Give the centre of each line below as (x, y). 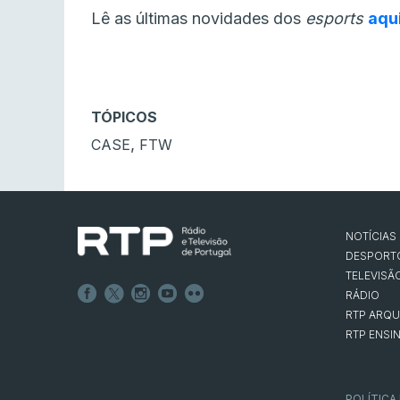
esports (337, 19)
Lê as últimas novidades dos (198, 19)
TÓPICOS (124, 117)
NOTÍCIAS (371, 237)
